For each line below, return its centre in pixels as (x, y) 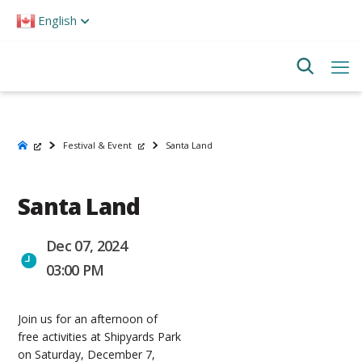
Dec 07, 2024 (86, 246)
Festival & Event (97, 145)
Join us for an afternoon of (88, 319)
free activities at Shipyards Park (100, 337)
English (57, 20)
